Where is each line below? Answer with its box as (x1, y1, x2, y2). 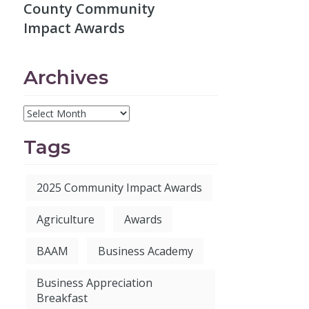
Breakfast (37, 290, 88, 306)
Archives (23, 66, 108, 90)
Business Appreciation (37, 275, 153, 291)
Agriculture (37, 212, 95, 228)
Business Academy (97, 243, 193, 259)
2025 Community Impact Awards (37, 180, 203, 196)
